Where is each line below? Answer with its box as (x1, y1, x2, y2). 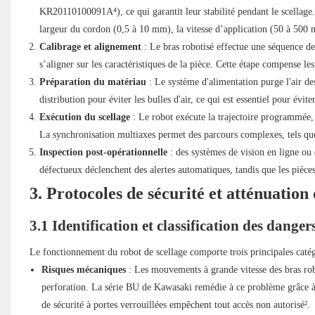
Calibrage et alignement (39, 41, 141, 53)
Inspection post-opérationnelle (39, 147, 167, 158)
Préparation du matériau (39, 77, 146, 88)
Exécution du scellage (39, 112, 130, 123)
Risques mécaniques (41, 264, 126, 276)
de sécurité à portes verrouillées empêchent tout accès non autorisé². (41, 300, 310, 311)
